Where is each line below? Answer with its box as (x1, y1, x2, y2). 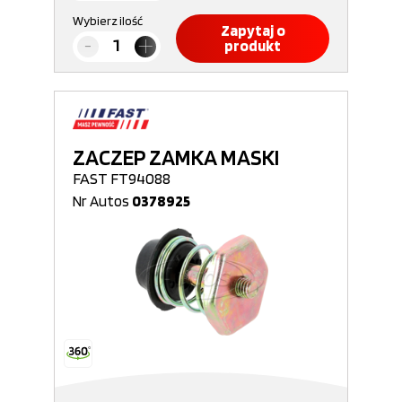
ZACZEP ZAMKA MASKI (73, 144, 279, 170)
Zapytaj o (220, 22, 285, 39)
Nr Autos (73, 192, 132, 210)
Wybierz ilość (73, 13, 143, 28)
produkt (224, 37, 281, 55)
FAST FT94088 (73, 169, 170, 188)
